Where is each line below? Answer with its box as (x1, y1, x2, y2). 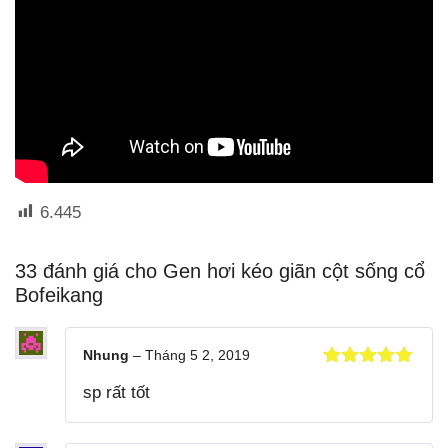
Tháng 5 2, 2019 (145, 346, 250, 363)
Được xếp (323, 370, 397, 388)
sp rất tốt (83, 382, 150, 402)
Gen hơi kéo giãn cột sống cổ (163, 259, 425, 282)
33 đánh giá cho (15, 259, 163, 282)
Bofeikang (15, 283, 103, 306)
